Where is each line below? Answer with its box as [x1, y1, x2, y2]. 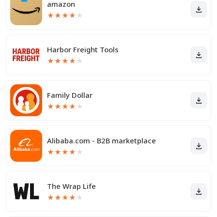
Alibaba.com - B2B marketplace [47, 136, 156, 145]
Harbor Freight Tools [47, 45, 119, 54]
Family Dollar [47, 90, 93, 100]
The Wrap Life [47, 181, 96, 191]
